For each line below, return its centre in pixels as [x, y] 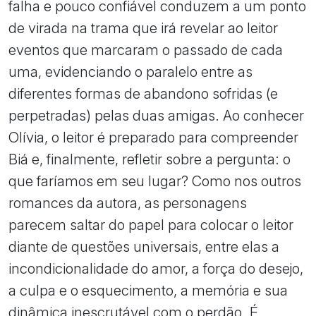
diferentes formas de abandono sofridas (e [143, 94]
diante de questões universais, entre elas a [144, 247]
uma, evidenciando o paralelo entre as [130, 72]
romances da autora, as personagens [128, 203]
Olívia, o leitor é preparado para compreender [153, 138]
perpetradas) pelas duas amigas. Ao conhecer [156, 116]
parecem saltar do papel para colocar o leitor [151, 225]
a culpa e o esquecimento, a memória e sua [148, 291]
